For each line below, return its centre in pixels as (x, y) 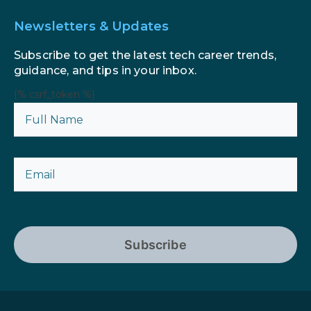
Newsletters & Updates (92, 27)
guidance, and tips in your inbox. (105, 71)
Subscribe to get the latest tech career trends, (145, 56)
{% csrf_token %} (54, 95)
